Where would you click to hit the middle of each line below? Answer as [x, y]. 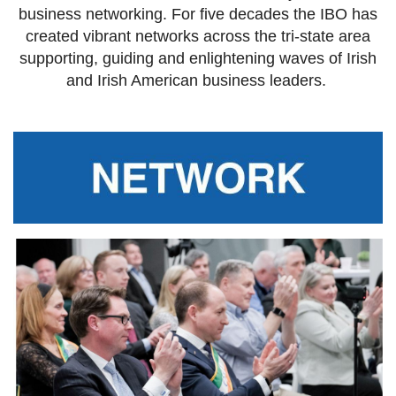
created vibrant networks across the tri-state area [198, 36]
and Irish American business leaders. [198, 80]
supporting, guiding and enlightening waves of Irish [198, 58]
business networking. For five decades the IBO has [198, 14]
